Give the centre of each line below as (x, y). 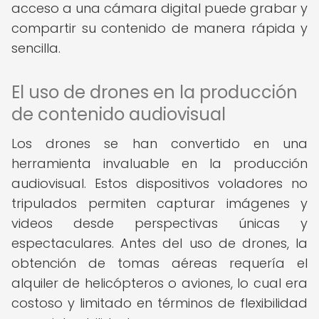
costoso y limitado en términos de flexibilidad (159, 303)
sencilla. (36, 48)
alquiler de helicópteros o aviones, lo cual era (159, 283)
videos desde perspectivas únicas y (159, 223)
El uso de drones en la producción (155, 92)
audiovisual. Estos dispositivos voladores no (159, 183)
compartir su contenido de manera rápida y (159, 28)
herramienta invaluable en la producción (159, 163)
